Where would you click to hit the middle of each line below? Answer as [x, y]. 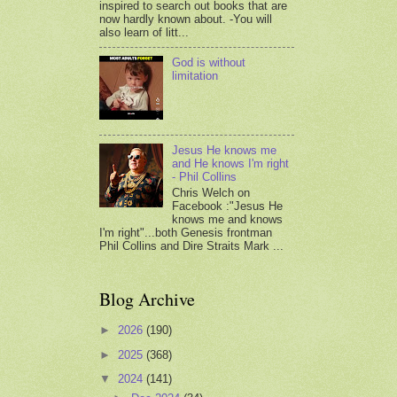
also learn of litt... [144, 33]
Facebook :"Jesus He [228, 206]
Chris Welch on [211, 192]
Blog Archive [147, 299]
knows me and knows [228, 219]
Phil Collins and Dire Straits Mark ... [191, 245]
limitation [195, 76]
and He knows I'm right [231, 164]
